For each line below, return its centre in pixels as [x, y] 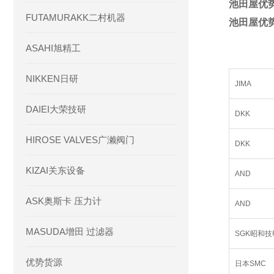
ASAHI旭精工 [53, 48]
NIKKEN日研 [52, 79]
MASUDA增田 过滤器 [70, 231]
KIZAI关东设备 [55, 170]
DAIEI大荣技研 [56, 109]
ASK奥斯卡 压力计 [64, 201]
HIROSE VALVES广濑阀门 [80, 140]
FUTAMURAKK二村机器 [76, 17]
